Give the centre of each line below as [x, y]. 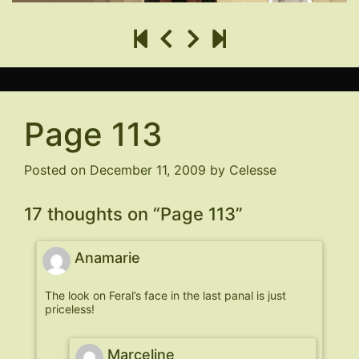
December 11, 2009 [148, 170]
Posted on [57, 170]
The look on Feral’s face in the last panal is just [165, 295]
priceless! [70, 309]
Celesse [253, 170]
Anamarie [107, 258]
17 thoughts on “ [92, 214]
